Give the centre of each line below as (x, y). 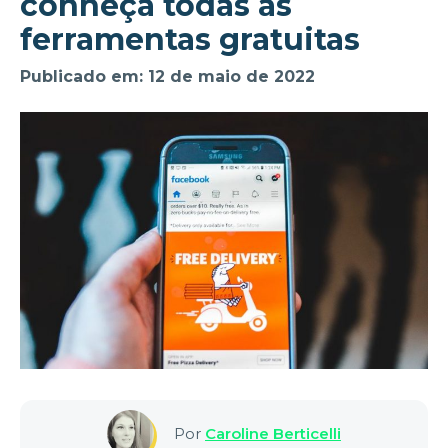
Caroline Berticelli (273, 434)
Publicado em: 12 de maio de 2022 (167, 76)
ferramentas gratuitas (190, 39)
